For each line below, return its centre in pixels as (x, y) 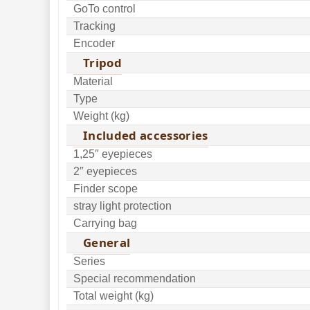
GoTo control (104, 9)
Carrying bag (105, 223)
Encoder (94, 43)
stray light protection (122, 206)
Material (93, 81)
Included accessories (146, 135)
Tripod (103, 63)
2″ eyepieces (105, 171)
